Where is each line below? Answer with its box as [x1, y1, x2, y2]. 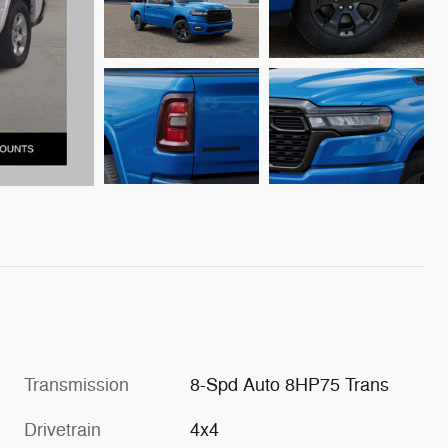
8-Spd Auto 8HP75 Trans [190, 374, 390, 397]
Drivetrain [24, 419, 101, 442]
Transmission [24, 374, 129, 397]
